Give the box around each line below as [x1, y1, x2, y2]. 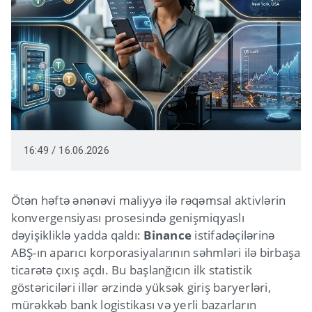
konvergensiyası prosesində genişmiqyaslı [10, 209, 244, 226]
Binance [143, 226, 192, 243]
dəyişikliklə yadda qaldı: [10, 226, 144, 243]
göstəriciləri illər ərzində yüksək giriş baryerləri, [10, 279, 271, 295]
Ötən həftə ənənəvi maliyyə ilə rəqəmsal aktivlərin [10, 192, 286, 208]
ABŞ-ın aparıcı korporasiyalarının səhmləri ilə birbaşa [10, 244, 301, 260]
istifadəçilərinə [192, 226, 275, 243]
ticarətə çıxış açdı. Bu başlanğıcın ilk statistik [10, 261, 253, 278]
